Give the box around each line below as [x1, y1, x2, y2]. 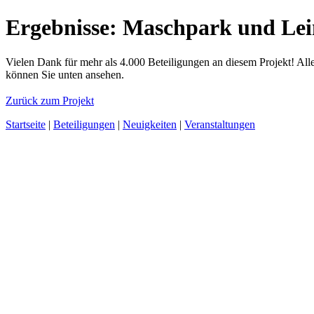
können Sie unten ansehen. [6, 68, 124, 81]
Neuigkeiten [123, 118, 177, 130]
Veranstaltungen [184, 118, 255, 130]
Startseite [6, 118, 46, 130]
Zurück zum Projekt [6, 94, 94, 107]
